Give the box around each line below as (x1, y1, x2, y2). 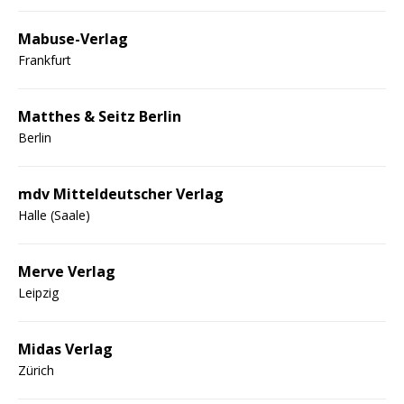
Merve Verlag (18, 261, 115, 281)
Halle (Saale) (18, 206, 90, 224)
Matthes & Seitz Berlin (18, 106, 181, 126)
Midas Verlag (18, 338, 113, 359)
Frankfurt (18, 50, 71, 69)
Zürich (18, 361, 54, 379)
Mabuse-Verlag (18, 28, 128, 49)
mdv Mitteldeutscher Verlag (18, 183, 224, 204)
